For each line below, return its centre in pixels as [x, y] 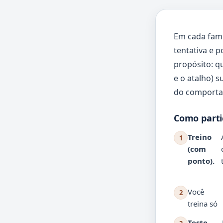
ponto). [201, 161]
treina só [203, 203]
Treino [200, 137]
